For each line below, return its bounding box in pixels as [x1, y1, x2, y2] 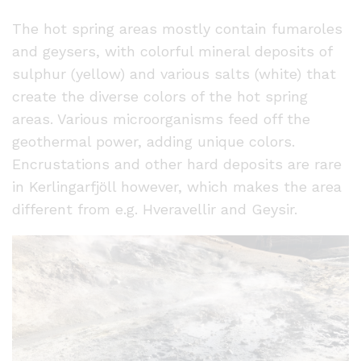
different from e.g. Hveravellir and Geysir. [12, 200, 297, 218]
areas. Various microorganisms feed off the [12, 110, 310, 127]
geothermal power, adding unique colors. [12, 132, 295, 150]
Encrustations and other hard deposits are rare [12, 155, 342, 172]
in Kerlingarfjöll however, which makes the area [12, 177, 342, 195]
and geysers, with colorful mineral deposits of [12, 42, 332, 60]
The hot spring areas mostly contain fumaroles [12, 19, 342, 37]
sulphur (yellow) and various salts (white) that [12, 64, 336, 82]
